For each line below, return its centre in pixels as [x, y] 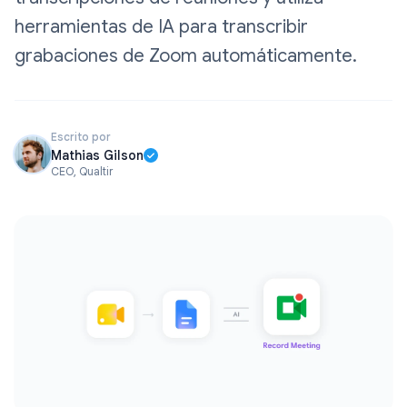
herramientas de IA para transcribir [161, 27]
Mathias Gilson [97, 155]
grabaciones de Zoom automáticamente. [186, 56]
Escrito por [81, 137]
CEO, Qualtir [82, 171]
